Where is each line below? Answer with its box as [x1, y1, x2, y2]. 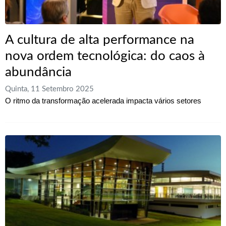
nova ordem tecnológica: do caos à [5, 49, 205, 63]
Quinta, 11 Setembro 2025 [5, 85, 94, 93]
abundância [5, 65, 72, 79]
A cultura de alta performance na [5, 33, 194, 46]
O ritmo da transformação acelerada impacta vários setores [5, 96, 201, 105]
